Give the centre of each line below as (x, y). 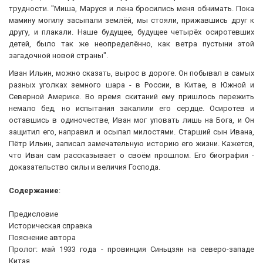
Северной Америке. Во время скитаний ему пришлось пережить (131, 96)
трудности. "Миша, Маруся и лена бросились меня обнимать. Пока (131, 8)
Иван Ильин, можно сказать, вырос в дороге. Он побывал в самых (131, 73)
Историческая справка (50, 225)
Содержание (34, 190)
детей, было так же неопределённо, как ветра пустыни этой (131, 43)
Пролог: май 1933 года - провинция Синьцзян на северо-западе (131, 249)
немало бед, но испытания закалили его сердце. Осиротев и (131, 108)
